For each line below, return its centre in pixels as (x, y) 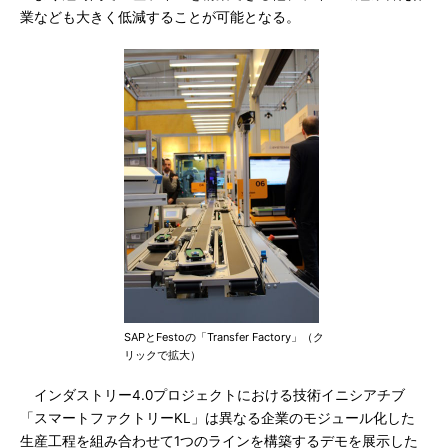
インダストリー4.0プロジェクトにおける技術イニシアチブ (212, 395)
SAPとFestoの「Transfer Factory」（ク (224, 337)
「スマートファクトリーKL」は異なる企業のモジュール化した (217, 418)
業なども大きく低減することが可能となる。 (160, 17)
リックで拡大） (162, 355)
